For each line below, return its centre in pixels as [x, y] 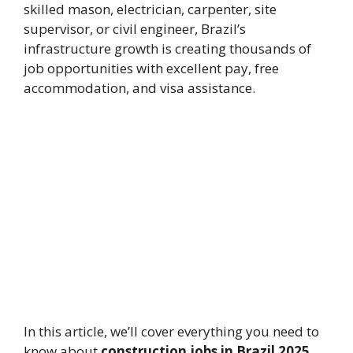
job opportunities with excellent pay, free [151, 69]
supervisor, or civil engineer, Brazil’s [135, 29]
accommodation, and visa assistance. [139, 88]
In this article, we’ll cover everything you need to [171, 331]
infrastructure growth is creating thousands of [167, 49]
